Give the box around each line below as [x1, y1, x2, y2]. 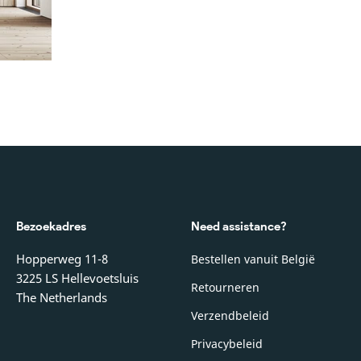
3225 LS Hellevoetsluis [15, 270, 139, 287]
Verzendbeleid [191, 308, 270, 324]
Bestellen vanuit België [191, 251, 316, 268]
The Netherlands [15, 289, 107, 306]
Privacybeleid [191, 336, 263, 352]
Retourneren [191, 280, 260, 296]
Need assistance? [191, 219, 288, 234]
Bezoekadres [15, 219, 86, 234]
